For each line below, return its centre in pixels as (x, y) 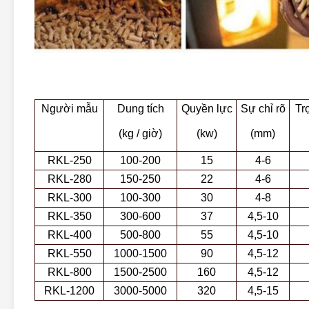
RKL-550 (69, 253)
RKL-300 (69, 197)
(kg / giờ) (140, 133)
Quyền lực (207, 108)
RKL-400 (69, 235)
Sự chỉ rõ (263, 108)
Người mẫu (69, 108)
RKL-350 (69, 216)
